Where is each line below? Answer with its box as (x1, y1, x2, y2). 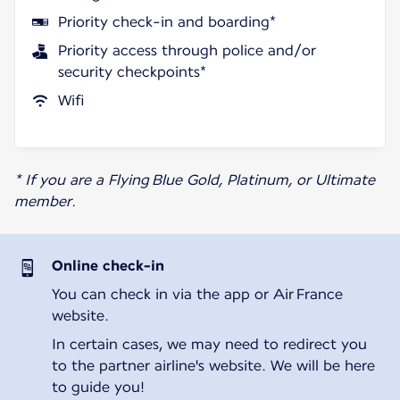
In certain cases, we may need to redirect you (51, 335, 367, 353)
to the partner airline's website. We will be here (51, 356, 375, 374)
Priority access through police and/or (58, 41, 316, 59)
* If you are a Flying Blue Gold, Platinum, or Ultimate (14, 171, 375, 188)
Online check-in (51, 256, 164, 274)
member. (14, 192, 76, 210)
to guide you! (51, 378, 145, 396)
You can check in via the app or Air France (51, 285, 343, 303)
